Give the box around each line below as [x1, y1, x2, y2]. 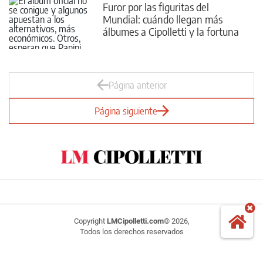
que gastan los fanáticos [103, 36, 206, 50]
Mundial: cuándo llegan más [103, 12, 222, 26]
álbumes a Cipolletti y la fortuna [103, 24, 239, 38]
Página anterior [108, 79, 167, 91]
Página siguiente [94, 105, 157, 117]
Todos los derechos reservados [79, 227, 184, 236]
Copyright [73, 216, 107, 225]
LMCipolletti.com [106, 216, 164, 225]
